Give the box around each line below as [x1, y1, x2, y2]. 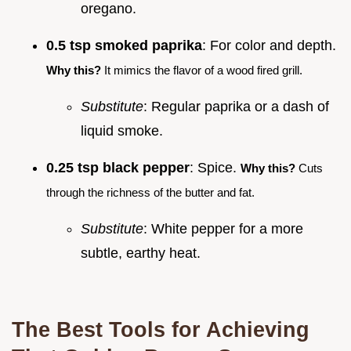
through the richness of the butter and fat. [46, 185, 255, 199]
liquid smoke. [81, 122, 163, 139]
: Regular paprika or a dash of [143, 98, 329, 114]
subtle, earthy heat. [81, 244, 201, 261]
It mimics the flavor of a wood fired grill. [101, 63, 302, 77]
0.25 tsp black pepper [46, 159, 190, 175]
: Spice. [190, 159, 241, 175]
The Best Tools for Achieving [12, 317, 309, 342]
